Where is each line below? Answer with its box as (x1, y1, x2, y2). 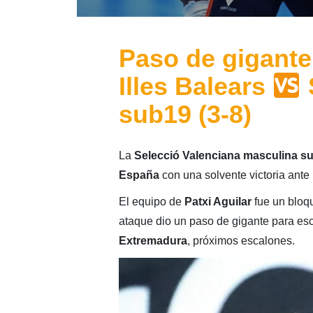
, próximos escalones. (187, 235, 295, 247)
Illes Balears (118, 72, 272, 101)
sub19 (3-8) (118, 100, 252, 129)
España (118, 169, 159, 182)
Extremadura (118, 235, 187, 247)
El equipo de (118, 196, 184, 208)
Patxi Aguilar (184, 196, 252, 208)
